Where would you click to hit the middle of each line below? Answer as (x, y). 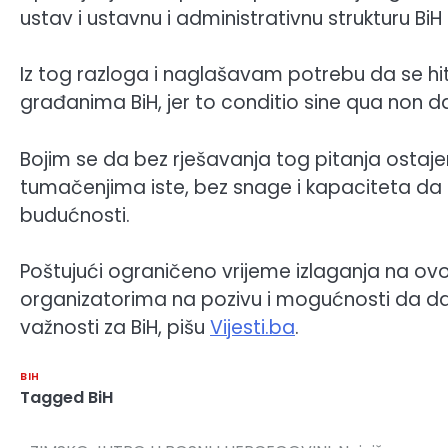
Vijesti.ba (252, 328)
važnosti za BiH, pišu (115, 328)
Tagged (54, 397)
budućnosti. (75, 215)
